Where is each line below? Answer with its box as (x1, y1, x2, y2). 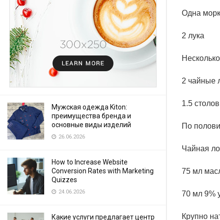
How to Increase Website (52, 158, 128, 166)
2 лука (182, 31, 204, 40)
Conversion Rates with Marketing (52, 167, 154, 175)
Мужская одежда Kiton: (52, 103, 127, 111)
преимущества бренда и (52, 112, 131, 120)
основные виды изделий (52, 121, 131, 129)
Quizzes (52, 176, 77, 184)
